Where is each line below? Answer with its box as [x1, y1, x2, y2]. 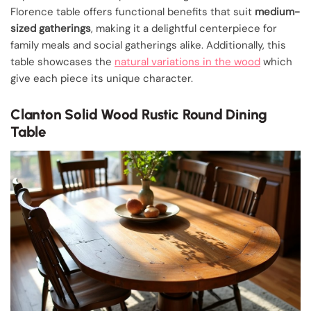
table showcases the [10, 55, 115, 69]
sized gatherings [10, 22, 91, 36]
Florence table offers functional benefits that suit [10, 5, 255, 19]
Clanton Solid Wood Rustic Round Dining [10, 105, 268, 123]
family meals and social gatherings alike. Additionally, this [10, 38, 286, 53]
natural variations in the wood [115, 55, 260, 69]
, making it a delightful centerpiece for [91, 22, 277, 36]
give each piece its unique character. [10, 72, 193, 86]
